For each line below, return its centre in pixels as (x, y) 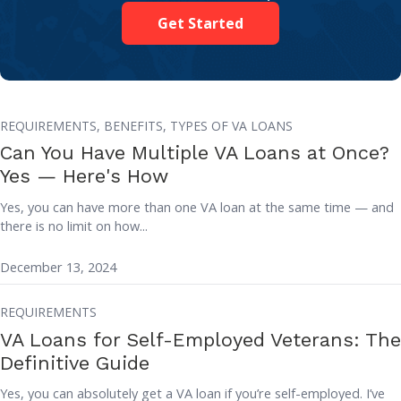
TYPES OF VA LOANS (231, 125)
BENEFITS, (137, 125)
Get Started (200, 23)
